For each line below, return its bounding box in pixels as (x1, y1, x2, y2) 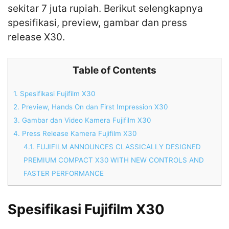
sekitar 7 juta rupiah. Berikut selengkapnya (8, 2, 203, 14)
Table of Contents (73, 64, 156, 76)
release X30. (8, 31, 65, 43)
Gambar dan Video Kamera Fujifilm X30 (20, 116, 151, 124)
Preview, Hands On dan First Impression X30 (19, 102, 168, 111)
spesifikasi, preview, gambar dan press (8, 16, 187, 29)
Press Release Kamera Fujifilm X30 (20, 129, 136, 138)
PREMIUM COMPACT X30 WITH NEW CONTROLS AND (24, 155, 204, 164)
